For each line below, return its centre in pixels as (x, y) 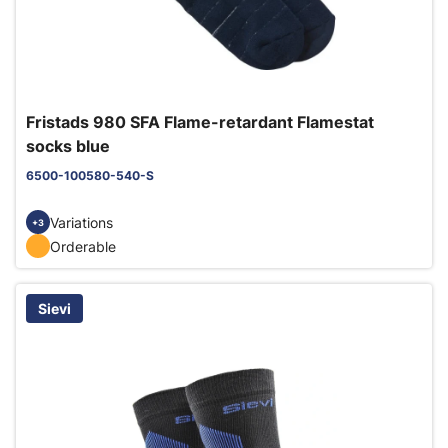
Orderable (83, 246)
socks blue (68, 146)
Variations (81, 222)
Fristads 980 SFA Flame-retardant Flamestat (200, 122)
